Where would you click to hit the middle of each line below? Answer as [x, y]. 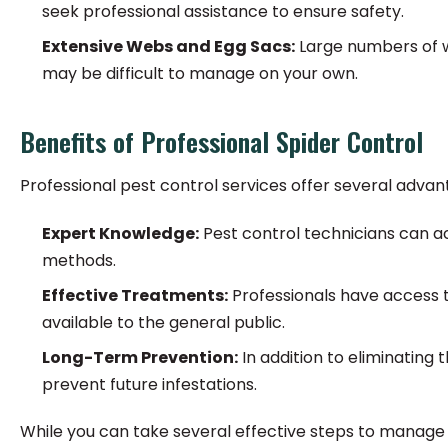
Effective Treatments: [135, 295]
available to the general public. [163, 322]
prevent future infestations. [149, 384]
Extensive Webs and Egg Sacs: [168, 46]
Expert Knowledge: [120, 233]
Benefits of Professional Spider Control [221, 141]
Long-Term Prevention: [140, 357]
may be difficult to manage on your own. [200, 73]
